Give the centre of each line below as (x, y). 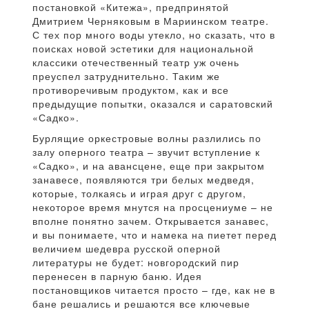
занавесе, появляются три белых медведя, (143, 180)
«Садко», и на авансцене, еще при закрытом (149, 166)
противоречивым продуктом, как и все (131, 90)
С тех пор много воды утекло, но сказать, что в (154, 35)
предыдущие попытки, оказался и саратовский (153, 104)
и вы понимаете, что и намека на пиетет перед (154, 235)
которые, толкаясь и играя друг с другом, (139, 193)
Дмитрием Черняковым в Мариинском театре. (151, 21)
